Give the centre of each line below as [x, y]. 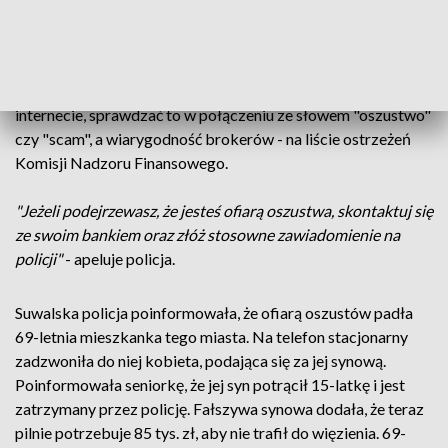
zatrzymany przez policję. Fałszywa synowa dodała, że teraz [219, 408]
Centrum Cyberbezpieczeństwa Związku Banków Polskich [216, 66]
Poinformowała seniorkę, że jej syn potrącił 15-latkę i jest [210, 384]
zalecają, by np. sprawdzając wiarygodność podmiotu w [203, 90]
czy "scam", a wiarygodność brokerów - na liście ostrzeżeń [213, 138]
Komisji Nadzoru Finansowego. [121, 162]
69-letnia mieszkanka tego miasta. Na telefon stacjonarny [211, 336]
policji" [38, 258]
